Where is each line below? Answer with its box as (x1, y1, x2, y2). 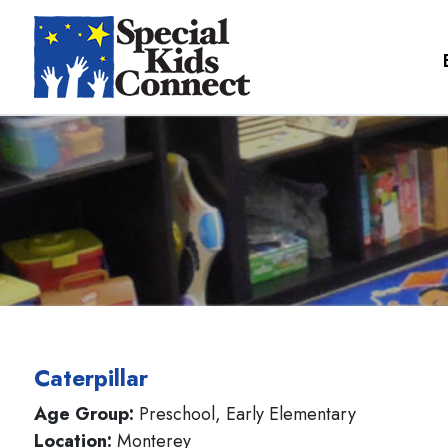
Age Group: (34, 401, 139, 427)
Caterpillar (34, 361, 148, 395)
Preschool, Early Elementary (139, 401, 356, 427)
